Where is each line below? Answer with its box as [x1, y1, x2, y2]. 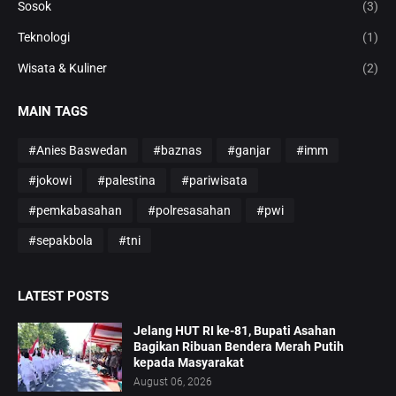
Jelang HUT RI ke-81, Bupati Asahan [133, 324, 336, 339]
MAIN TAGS [18, 103, 88, 120]
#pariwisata [181, 172, 247, 187]
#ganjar [227, 142, 270, 157]
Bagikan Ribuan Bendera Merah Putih [133, 339, 344, 354]
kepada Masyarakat [133, 355, 244, 370]
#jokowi [28, 172, 72, 187]
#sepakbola [28, 232, 93, 247]
